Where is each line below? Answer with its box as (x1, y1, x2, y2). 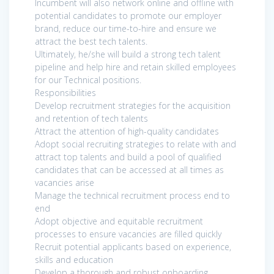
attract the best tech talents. (35, 35, 147, 47)
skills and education (35, 253, 113, 265)
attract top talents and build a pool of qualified (35, 150, 221, 163)
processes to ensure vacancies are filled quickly (35, 228, 221, 240)
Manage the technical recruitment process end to (35, 189, 230, 201)
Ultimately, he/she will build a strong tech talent (35, 48, 221, 60)
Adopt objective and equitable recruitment (35, 215, 203, 227)
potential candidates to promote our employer (35, 9, 221, 21)
